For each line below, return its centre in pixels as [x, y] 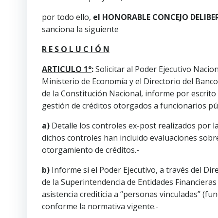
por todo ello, [67, 17]
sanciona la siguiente [80, 29]
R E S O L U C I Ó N [76, 49]
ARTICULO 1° [67, 69]
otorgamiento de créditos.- [91, 150]
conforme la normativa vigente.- [100, 206]
